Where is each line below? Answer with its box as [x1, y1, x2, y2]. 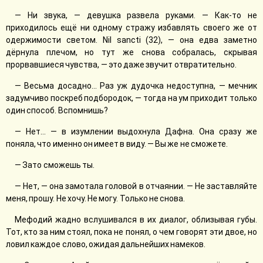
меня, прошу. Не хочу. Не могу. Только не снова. [6, 194, 186, 203]
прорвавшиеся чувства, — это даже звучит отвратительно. [6, 60, 237, 69]
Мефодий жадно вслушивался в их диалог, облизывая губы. [15, 215, 257, 224]
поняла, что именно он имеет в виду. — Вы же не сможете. [6, 139, 228, 149]
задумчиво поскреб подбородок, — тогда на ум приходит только [6, 93, 257, 103]
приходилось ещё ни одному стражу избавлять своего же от [6, 23, 257, 32]
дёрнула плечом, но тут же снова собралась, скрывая [6, 48, 257, 57]
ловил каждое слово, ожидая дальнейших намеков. [6, 240, 206, 249]
